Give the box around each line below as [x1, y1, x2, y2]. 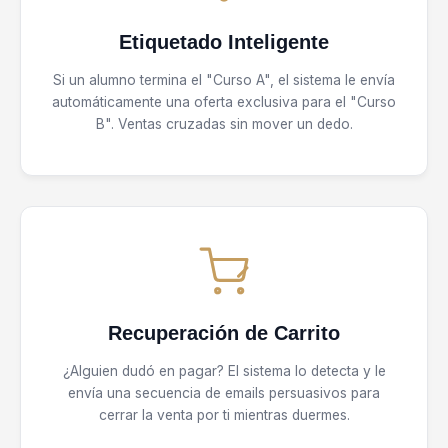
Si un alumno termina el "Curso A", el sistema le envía [53, 71, 395, 88]
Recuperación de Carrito [108, 321, 340, 344]
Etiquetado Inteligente [119, 30, 329, 53]
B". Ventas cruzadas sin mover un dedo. [95, 115, 353, 132]
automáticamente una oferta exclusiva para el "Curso [52, 93, 396, 110]
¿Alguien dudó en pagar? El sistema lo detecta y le [62, 362, 386, 379]
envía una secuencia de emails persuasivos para [68, 384, 380, 401]
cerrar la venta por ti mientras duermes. [98, 406, 350, 423]
